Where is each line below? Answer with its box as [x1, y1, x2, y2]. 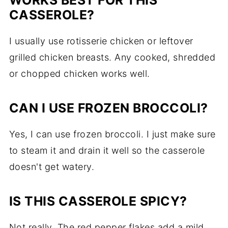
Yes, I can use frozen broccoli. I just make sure [9, 129, 216, 140]
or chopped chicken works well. [9, 68, 150, 79]
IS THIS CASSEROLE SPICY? [9, 193, 187, 209]
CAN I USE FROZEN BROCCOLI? [9, 100, 208, 116]
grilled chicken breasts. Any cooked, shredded [9, 52, 216, 63]
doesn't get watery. [9, 161, 95, 173]
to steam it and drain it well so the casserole [9, 145, 205, 156]
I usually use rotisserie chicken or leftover [9, 36, 193, 47]
